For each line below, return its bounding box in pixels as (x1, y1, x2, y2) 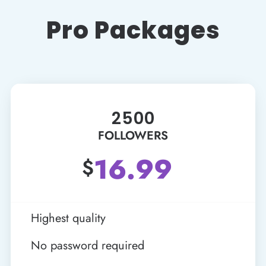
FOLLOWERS (98, 126, 168, 144)
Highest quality (30, 209, 106, 227)
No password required (30, 236, 144, 254)
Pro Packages (46, 13, 220, 47)
